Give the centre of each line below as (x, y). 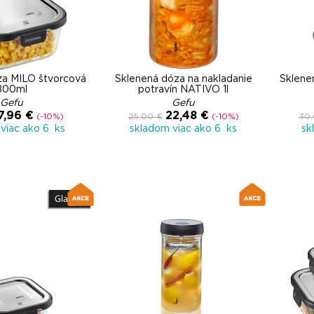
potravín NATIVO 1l (183, 90)
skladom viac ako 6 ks (183, 129)
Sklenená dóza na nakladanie (183, 79)
